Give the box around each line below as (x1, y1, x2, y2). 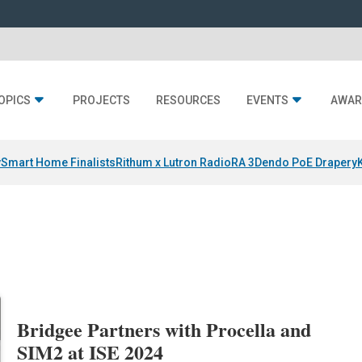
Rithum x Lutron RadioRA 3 (116, 156, 255, 170)
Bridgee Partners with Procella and (17, 315, 312, 344)
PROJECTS (73, 94, 130, 107)
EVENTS (246, 94, 288, 107)
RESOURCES (156, 94, 221, 107)
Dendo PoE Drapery (255, 156, 357, 170)
